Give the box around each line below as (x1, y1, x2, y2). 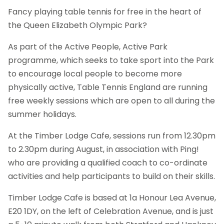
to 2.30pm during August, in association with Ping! (8, 143, 199, 155)
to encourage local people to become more (8, 68, 182, 80)
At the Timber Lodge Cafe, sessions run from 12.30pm (8, 130, 215, 142)
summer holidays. (8, 108, 76, 120)
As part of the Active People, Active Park (8, 41, 167, 53)
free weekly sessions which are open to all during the (8, 95, 215, 107)
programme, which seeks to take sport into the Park (8, 54, 214, 66)
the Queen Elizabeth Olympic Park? (8, 19, 147, 31)
